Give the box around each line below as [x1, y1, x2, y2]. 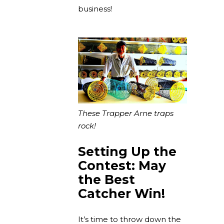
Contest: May [78, 158, 166, 173]
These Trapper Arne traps [78, 108, 173, 118]
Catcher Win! [78, 186, 165, 201]
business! [78, 3, 112, 13]
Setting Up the [78, 144, 176, 159]
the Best [78, 172, 135, 187]
